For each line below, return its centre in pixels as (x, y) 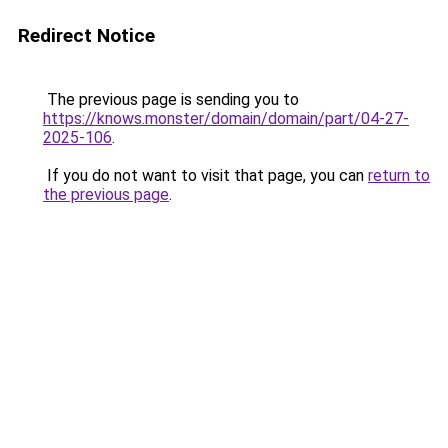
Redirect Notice (86, 35)
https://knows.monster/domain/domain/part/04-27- (226, 118)
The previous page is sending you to (171, 99)
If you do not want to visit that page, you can (205, 175)
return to (399, 175)
